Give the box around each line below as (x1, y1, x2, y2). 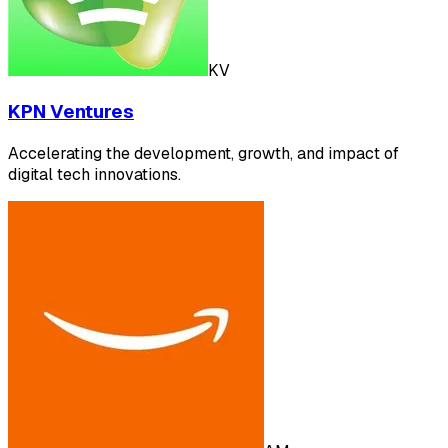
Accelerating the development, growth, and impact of (8, 142, 399, 164)
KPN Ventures (8, 99, 134, 125)
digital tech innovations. (8, 163, 181, 185)
